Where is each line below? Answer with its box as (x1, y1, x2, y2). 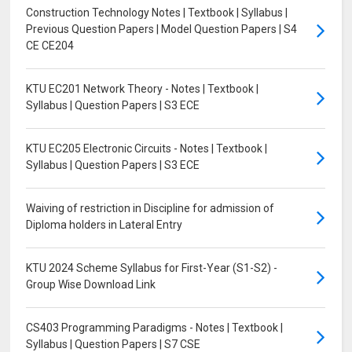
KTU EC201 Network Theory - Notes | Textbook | (26, 82, 259, 96)
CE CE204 (26, 39, 75, 53)
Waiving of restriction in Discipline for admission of (26, 202, 275, 215)
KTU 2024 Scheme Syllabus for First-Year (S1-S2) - (26, 262, 278, 275)
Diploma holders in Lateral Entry (26, 218, 183, 232)
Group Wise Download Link (26, 278, 156, 291)
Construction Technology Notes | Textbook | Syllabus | (26, 6, 288, 20)
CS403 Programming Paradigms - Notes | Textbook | (26, 321, 284, 335)
